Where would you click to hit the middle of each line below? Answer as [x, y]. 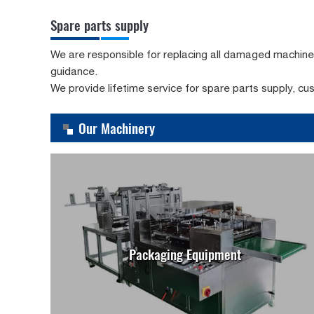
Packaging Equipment [185, 254]
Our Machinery [117, 128]
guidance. [74, 71]
